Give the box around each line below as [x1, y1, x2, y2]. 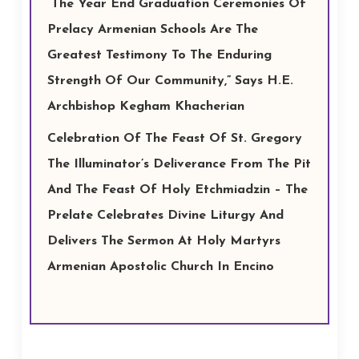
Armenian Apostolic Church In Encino [46, 260, 274, 273]
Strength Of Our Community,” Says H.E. [46, 75, 293, 87]
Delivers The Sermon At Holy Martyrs [46, 235, 280, 248]
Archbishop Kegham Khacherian [46, 100, 244, 113]
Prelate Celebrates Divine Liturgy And [46, 209, 284, 222]
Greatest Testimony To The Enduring [46, 49, 272, 62]
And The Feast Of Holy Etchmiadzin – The [46, 184, 308, 196]
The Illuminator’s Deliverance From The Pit [46, 158, 311, 171]
